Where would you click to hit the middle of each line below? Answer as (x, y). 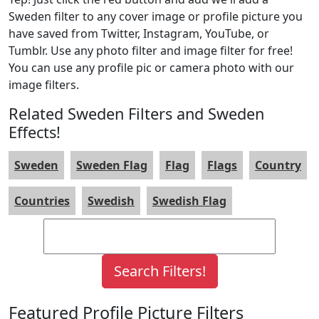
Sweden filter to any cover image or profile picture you (156, 16)
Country (278, 165)
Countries (42, 200)
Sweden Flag (112, 165)
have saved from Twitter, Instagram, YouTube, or (139, 33)
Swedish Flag (189, 200)
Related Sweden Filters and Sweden (136, 113)
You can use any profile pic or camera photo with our (151, 67)
